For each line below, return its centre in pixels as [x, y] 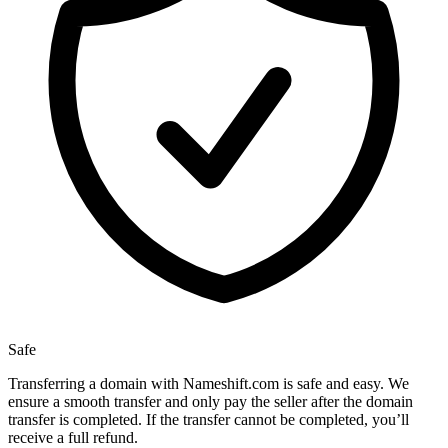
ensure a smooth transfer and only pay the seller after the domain [210, 402]
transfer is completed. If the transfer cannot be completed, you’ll [208, 420]
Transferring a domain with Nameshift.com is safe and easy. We [208, 384]
